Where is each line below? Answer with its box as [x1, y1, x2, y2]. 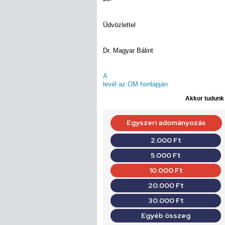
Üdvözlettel [103, 21, 136, 29]
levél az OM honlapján [103, 80, 168, 88]
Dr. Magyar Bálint [103, 46, 153, 54]
